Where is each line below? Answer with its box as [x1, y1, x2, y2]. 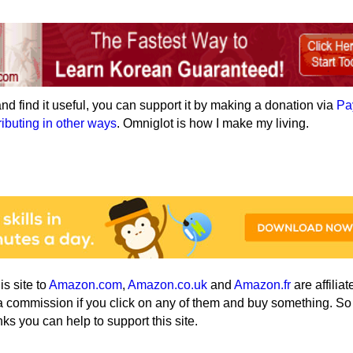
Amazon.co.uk [128, 277, 207, 292]
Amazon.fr [234, 277, 291, 292]
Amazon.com [49, 277, 122, 292]
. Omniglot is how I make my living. [117, 116, 309, 130]
